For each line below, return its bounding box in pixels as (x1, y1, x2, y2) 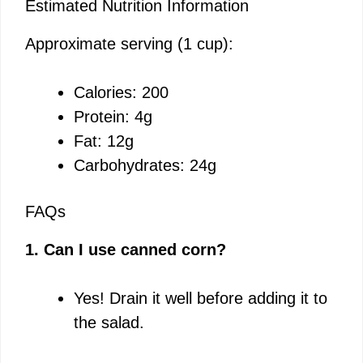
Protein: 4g (74, 107, 152, 126)
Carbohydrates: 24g (74, 156, 216, 174)
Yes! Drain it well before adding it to (74, 288, 327, 307)
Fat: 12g (74, 131, 134, 150)
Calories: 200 (74, 83, 169, 101)
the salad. (74, 313, 144, 331)
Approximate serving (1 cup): (25, 34, 233, 53)
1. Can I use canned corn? (25, 240, 226, 258)
